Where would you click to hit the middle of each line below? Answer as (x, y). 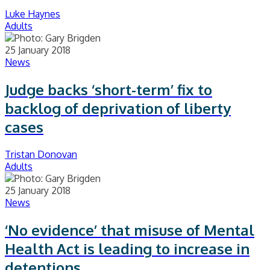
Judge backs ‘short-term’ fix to (108, 90)
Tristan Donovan (41, 155)
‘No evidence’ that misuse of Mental (130, 230)
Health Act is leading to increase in (127, 249)
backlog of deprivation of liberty (118, 108)
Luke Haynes (33, 14)
